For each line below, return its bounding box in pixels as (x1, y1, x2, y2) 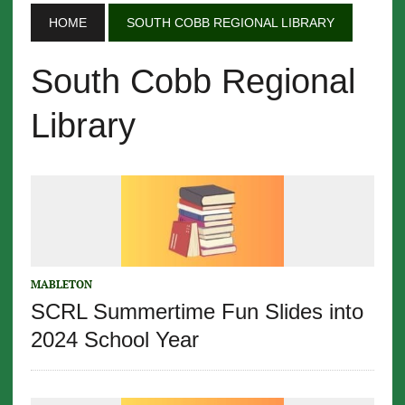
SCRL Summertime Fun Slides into (30, 299, 363, 325)
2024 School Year (30, 327, 199, 353)
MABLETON (30, 278, 92, 292)
